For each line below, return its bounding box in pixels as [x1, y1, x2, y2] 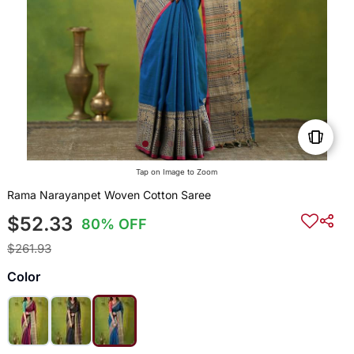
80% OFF [81, 216, 148, 233]
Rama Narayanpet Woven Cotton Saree [6, 188, 211, 202]
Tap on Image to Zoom [136, 168, 218, 177]
